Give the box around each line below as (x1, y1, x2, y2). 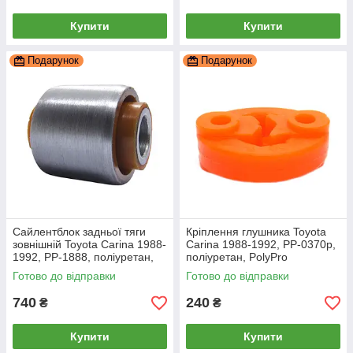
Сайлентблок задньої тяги (13, 225, 146, 239)
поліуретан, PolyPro (186, 251, 288, 264)
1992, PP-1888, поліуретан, (13, 251, 154, 264)
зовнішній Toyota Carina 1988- (13, 238, 166, 251)
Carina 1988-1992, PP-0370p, (186, 238, 336, 251)
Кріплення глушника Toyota (186, 225, 326, 239)
